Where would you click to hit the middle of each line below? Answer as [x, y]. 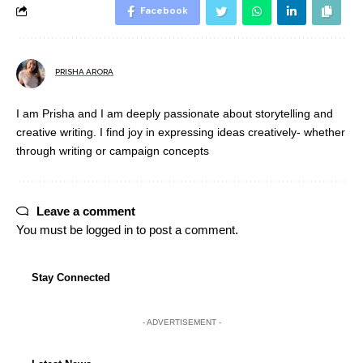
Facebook [164, 11]
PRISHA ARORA [84, 72]
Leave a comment [86, 211]
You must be [51, 230]
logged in [109, 230]
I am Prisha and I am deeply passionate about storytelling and [175, 114]
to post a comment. [186, 230]
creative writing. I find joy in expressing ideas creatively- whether [181, 132]
